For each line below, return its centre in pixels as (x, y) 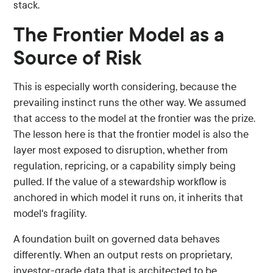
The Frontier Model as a (119, 35)
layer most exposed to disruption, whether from (121, 150)
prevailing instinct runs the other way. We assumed (130, 102)
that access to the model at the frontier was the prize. (135, 118)
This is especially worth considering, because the (125, 87)
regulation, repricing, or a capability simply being (125, 166)
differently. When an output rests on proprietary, (123, 255)
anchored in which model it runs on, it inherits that (129, 197)
